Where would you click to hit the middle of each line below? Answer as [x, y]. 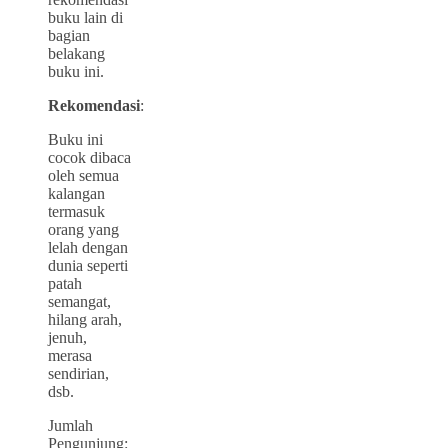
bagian [69, 35]
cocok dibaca [89, 157]
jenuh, [67, 337]
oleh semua [83, 175]
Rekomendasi [94, 105]
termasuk [76, 211]
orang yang [83, 229]
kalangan [76, 193]
